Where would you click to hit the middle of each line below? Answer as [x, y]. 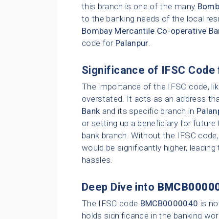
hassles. [97, 160]
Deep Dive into [120, 187]
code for [99, 43]
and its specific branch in [148, 111]
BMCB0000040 [169, 204]
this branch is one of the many [140, 7]
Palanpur [132, 43]
